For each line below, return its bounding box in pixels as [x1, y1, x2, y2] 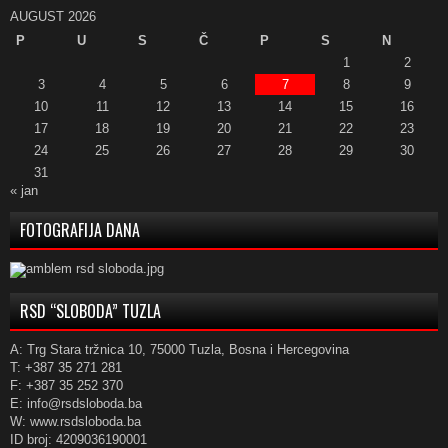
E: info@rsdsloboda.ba [10, 395, 142, 411]
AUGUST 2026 [10, 8, 96, 24]
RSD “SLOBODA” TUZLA [20, 298, 161, 323]
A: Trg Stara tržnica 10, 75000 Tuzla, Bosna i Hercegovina [10, 341, 349, 357]
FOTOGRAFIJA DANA [20, 217, 140, 242]
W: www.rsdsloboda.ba [10, 413, 141, 429]
